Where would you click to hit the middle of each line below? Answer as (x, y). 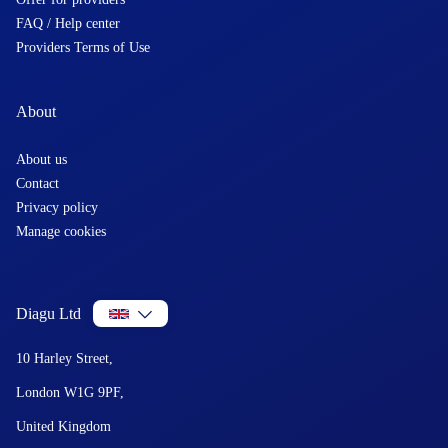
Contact (37, 183)
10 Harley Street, (64, 358)
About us (41, 159)
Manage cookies (61, 231)
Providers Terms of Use (83, 47)
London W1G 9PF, (70, 392)
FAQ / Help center (68, 23)
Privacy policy (57, 207)
